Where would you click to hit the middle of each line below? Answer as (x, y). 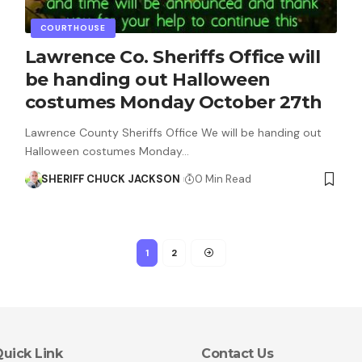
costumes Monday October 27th (173, 102)
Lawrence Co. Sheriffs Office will (173, 57)
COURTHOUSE (73, 27)
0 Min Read (223, 179)
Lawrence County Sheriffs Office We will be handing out (173, 132)
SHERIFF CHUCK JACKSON (111, 179)
